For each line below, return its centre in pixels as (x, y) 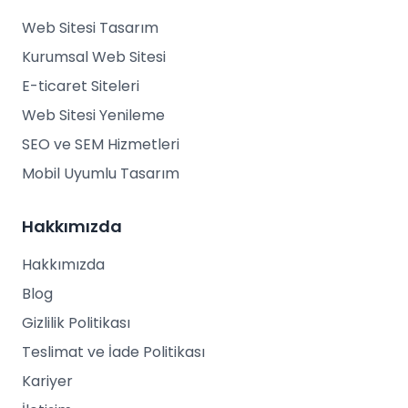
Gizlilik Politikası (76, 323)
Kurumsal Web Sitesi (94, 57)
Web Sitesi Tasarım (90, 28)
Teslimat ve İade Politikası (113, 352)
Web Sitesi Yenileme (93, 115)
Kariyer (47, 381)
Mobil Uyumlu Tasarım (101, 173)
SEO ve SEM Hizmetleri (101, 144)
